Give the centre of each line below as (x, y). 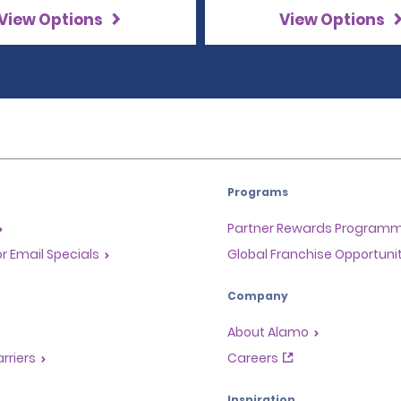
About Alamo (268, 332)
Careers (253, 358)
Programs (258, 192)
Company (258, 295)
